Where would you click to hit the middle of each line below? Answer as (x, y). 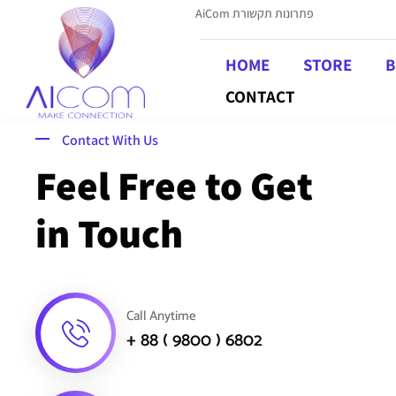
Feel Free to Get (174, 185)
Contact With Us (110, 140)
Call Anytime (161, 316)
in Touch (109, 233)
